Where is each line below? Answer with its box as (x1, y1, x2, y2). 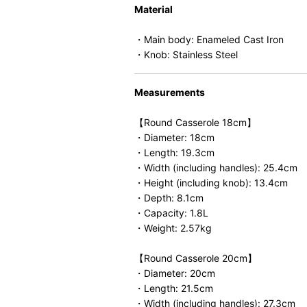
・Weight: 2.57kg (134, 222, 212, 234)
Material (134, 3, 173, 15)
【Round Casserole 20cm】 (134, 252, 257, 264)
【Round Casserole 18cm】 (134, 116, 256, 128)
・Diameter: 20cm (134, 267, 215, 279)
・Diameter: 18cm (134, 132, 214, 143)
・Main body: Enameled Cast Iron (134, 34, 284, 45)
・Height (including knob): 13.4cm (134, 177, 288, 188)
